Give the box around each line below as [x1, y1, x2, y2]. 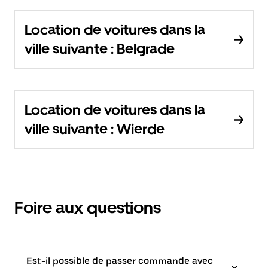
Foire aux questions [14, 197, 161, 218]
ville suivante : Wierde [25, 120, 165, 138]
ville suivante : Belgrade [25, 40, 175, 58]
